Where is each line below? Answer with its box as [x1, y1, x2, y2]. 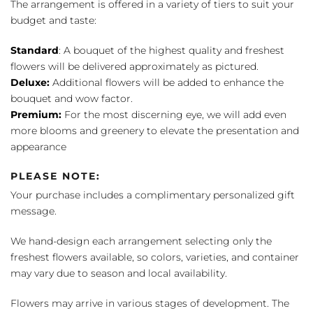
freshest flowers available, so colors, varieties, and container [10, 250, 299, 263]
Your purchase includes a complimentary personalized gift [10, 188, 295, 201]
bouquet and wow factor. [10, 92, 133, 105]
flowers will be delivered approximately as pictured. [10, 59, 259, 73]
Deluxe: [10, 75, 50, 89]
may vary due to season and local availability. [10, 266, 227, 279]
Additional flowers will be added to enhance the [50, 75, 284, 89]
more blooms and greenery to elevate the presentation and [10, 124, 299, 137]
